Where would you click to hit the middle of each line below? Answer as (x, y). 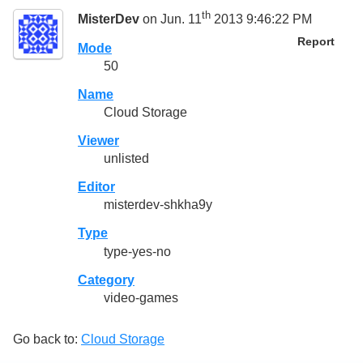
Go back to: (47, 339)
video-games (141, 297)
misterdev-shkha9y (158, 205)
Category (106, 280)
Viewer (98, 140)
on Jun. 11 (171, 19)
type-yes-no (137, 251)
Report (316, 41)
